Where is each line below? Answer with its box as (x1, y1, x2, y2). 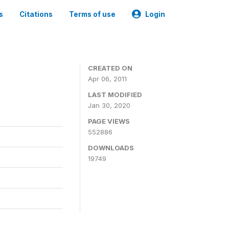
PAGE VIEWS (88, 117, 130, 125)
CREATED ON (88, 64, 132, 72)
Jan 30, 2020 (88, 101, 130, 109)
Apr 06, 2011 (88, 75, 127, 83)
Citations (19, 10, 53, 18)
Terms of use (69, 10, 116, 18)
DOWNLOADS (88, 144, 134, 152)
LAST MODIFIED (88, 90, 142, 99)
